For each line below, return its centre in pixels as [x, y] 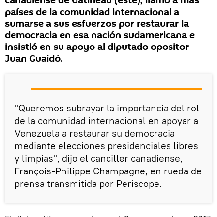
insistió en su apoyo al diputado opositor [97, 47]
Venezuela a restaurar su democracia [95, 133]
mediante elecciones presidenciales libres [106, 146]
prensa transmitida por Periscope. [88, 184]
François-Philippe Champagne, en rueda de [108, 171]
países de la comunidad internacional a [92, 12]
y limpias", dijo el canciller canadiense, [99, 158]
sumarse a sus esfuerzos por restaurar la [97, 24]
